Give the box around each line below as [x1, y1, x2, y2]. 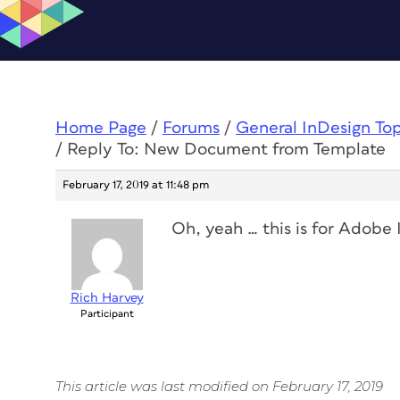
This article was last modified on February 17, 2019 [55, 378, 383, 395]
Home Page [55, 120, 146, 137]
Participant [79, 309, 134, 319]
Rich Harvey [70, 291, 144, 304]
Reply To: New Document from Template [67, 141, 386, 158]
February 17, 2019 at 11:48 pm [62, 179, 209, 191]
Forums [162, 120, 220, 137]
